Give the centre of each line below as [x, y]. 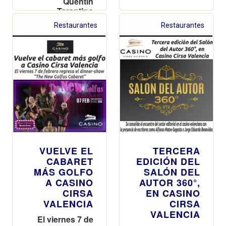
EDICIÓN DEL [168, 161]
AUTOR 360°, [170, 182]
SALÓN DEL [172, 172]
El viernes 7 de [65, 219]
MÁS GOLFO [64, 172]
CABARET [70, 161]
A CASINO [69, 182]
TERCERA [177, 151]
